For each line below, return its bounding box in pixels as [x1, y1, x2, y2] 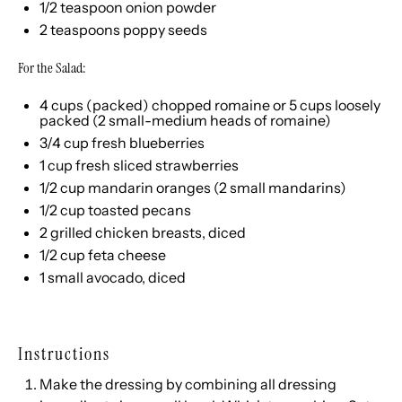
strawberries [155, 156, 239, 174]
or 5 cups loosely [270, 96, 380, 114]
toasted [85, 201, 142, 219]
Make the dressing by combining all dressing [39, 375, 336, 393]
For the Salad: [18, 58, 85, 77]
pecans [142, 201, 191, 219]
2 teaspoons [39, 21, 120, 39]
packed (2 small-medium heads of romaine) [39, 111, 331, 129]
